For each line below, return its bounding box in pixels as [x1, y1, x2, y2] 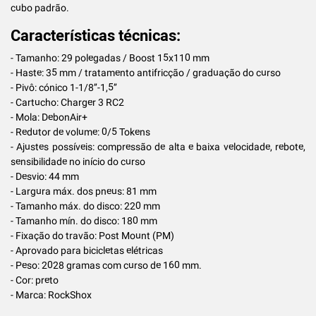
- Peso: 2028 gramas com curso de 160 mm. [11, 259, 202, 271]
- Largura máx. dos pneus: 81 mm [11, 185, 157, 197]
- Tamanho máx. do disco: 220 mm [11, 200, 160, 212]
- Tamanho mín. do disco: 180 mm [11, 214, 157, 226]
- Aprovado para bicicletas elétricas [11, 244, 163, 256]
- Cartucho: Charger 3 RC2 [11, 96, 124, 108]
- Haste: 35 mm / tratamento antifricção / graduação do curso [11, 66, 281, 78]
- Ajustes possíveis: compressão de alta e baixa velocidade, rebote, [11, 140, 305, 152]
